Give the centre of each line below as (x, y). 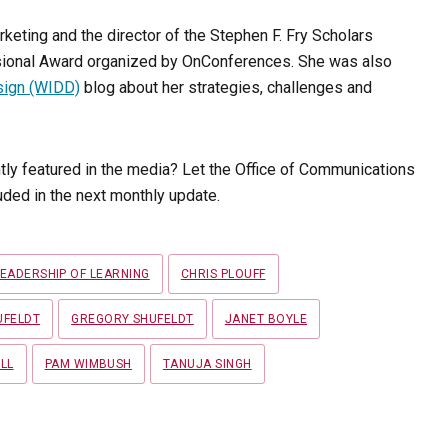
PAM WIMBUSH (88, 364)
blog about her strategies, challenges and (226, 88)
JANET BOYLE (266, 319)
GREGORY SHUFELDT (132, 319)
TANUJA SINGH (207, 364)
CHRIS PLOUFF (223, 274)
